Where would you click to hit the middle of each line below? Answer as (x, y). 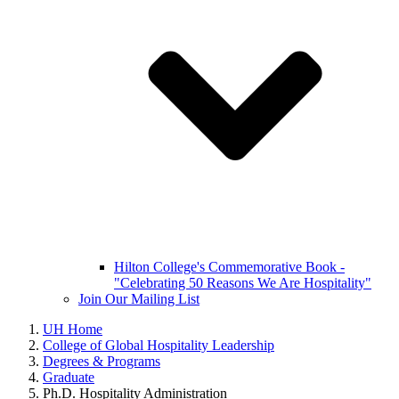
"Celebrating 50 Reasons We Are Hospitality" (243, 283)
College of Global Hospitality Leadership (159, 345)
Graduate (69, 377)
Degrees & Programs (102, 361)
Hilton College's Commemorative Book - (229, 267)
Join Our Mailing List (139, 299)
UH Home (73, 329)
